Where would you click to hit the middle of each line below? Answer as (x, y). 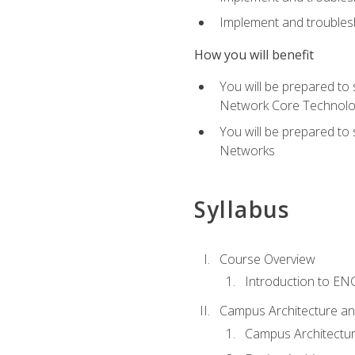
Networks (247, 150)
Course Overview (267, 260)
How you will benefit (254, 54)
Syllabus (242, 209)
